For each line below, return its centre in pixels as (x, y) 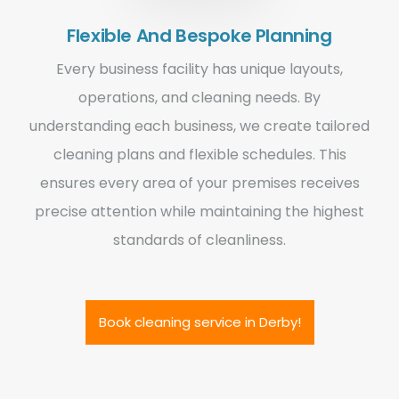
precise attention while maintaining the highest (199, 211)
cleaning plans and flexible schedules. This (199, 154)
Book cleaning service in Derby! (199, 322)
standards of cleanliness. (199, 240)
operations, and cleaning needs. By (199, 97)
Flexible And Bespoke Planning (199, 35)
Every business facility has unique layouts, (199, 69)
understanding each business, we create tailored (199, 126)
